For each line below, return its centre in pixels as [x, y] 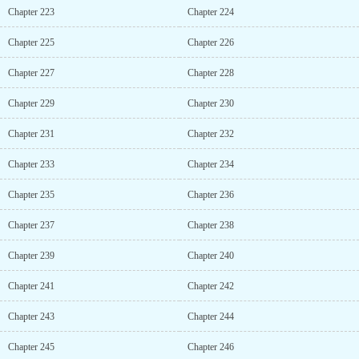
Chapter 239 [31, 256]
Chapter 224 [211, 12]
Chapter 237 [31, 225]
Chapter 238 [211, 225]
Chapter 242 [211, 286]
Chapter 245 [31, 347]
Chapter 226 [211, 42]
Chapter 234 [211, 164]
